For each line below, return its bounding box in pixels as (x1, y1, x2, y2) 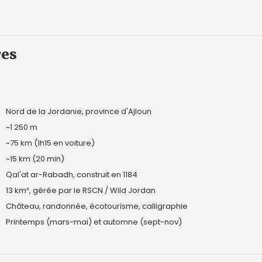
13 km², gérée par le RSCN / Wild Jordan (6, 185, 156, 196)
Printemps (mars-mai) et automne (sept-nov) (6, 216, 182, 227)
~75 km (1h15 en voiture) (6, 137, 95, 149)
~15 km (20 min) (6, 153, 64, 164)
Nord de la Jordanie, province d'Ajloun (6, 106, 151, 117)
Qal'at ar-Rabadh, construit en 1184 (6, 169, 137, 180)
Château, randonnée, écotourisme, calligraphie (6, 201, 188, 212)
